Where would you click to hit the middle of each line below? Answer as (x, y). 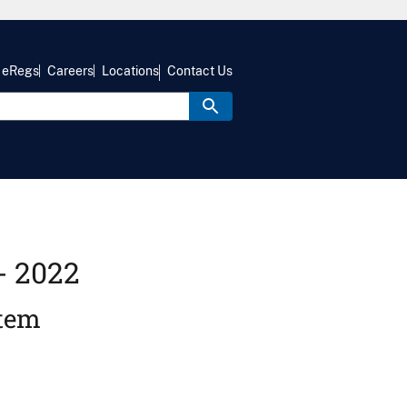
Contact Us (200, 71)
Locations (130, 71)
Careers (70, 71)
